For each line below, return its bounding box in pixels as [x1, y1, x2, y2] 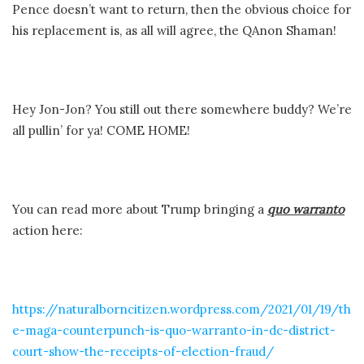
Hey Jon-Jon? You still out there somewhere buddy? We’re [12, 101, 352, 117]
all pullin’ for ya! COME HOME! [12, 122, 190, 138]
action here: [12, 222, 83, 238]
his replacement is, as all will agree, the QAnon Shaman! [12, 22, 336, 38]
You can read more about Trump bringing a [12, 201, 267, 217]
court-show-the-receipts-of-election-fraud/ [12, 343, 274, 359]
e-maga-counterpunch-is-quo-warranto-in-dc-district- [12, 322, 336, 338]
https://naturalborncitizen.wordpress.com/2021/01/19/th [12, 301, 351, 317]
